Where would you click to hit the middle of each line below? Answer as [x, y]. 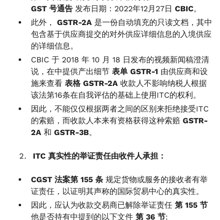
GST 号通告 [52, 9]
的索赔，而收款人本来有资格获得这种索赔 [107, 121]
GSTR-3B [71, 132]
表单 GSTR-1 [135, 71]
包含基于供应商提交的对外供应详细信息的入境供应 [121, 34]
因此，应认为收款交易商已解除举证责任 [103, 205]
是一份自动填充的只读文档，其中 [152, 22]
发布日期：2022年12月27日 [124, 9]
